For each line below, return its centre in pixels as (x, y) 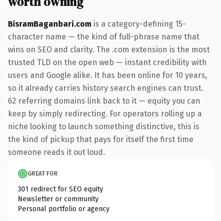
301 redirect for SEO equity (60, 189)
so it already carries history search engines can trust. (106, 88)
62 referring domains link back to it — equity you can (104, 101)
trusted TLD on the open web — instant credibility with (107, 62)
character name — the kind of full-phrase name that (104, 37)
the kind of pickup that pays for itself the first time (101, 139)
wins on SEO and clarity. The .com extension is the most (109, 49)
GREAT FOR (43, 173)
